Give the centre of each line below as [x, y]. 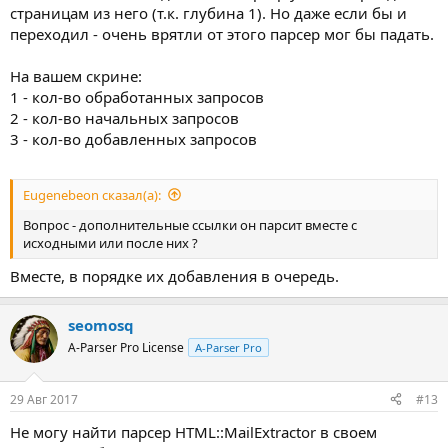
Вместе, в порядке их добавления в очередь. [174, 276]
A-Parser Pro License [126, 347]
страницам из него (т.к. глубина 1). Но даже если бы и [208, 13]
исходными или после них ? [110, 242]
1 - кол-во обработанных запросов [137, 97]
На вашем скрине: [76, 76]
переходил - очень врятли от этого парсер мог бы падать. [222, 34]
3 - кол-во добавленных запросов [133, 139]
